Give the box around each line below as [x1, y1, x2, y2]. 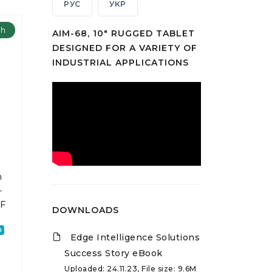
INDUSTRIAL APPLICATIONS [52, 57, 189, 69]
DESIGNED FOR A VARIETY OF [52, 42, 197, 54]
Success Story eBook [64, 247, 163, 259]
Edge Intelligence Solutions [70, 231, 200, 243]
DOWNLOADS [52, 204, 119, 216]
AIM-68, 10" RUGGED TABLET [52, 28, 195, 39]
